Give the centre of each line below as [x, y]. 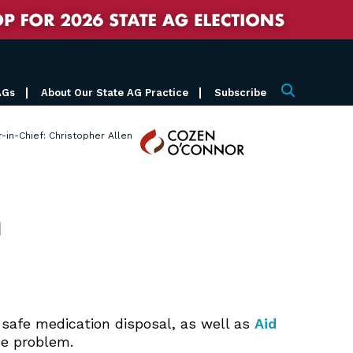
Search [300, 97]
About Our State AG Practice [115, 92]
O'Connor [165, 159]
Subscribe [240, 92]
